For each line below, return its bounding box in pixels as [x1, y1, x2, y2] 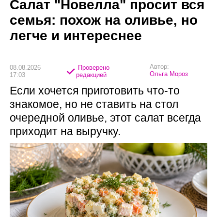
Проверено [76, 63, 109, 71]
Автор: [150, 63, 170, 71]
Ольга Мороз [150, 70, 188, 78]
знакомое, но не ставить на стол [10, 98, 178, 111]
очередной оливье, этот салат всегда [10, 111, 201, 124]
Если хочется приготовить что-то [10, 84, 180, 97]
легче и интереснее [10, 28, 142, 44]
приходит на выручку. [10, 125, 121, 138]
